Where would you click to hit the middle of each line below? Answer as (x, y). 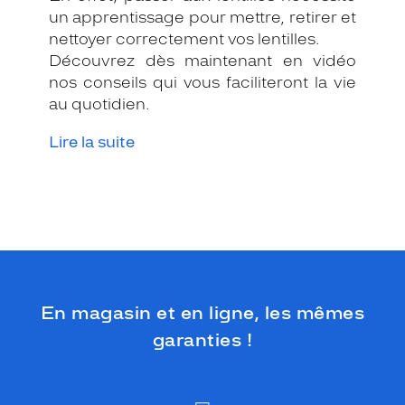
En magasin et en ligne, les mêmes (202, 313)
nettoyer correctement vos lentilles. (184, 39)
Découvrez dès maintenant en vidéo (202, 61)
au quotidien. (99, 104)
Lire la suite (92, 142)
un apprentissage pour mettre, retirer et (202, 18)
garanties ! (202, 340)
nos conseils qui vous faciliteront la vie (202, 83)
